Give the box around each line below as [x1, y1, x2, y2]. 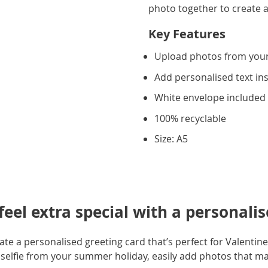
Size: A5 [154, 132, 188, 145]
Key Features [148, 26, 226, 42]
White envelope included [154, 91, 266, 104]
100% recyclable [154, 111, 227, 125]
